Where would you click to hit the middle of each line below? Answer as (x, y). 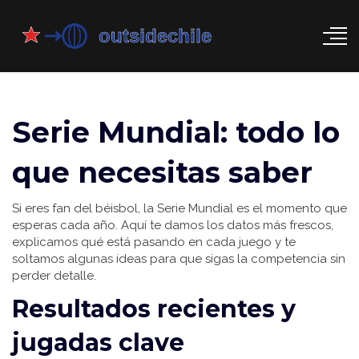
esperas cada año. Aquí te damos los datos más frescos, (173, 225)
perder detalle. (54, 276)
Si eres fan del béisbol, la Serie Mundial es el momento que (179, 208)
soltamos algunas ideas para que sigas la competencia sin (179, 259)
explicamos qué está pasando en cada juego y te (154, 242)
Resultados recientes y (154, 309)
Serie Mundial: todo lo (176, 132)
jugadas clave (98, 343)
